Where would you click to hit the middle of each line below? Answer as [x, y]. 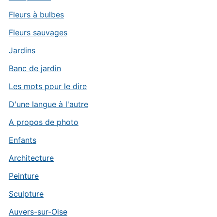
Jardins [22, 51]
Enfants [22, 140]
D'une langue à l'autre [48, 104]
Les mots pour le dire [47, 86]
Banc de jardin [35, 69]
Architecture [31, 158]
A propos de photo [43, 122]
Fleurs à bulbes [36, 15]
